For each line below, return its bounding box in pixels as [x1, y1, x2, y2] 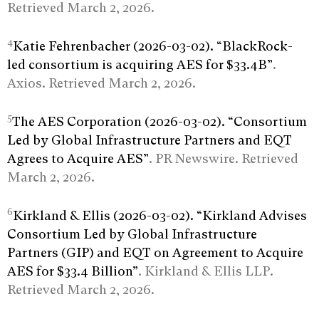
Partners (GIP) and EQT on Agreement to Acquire [7, 245, 303, 261]
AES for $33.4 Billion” [7, 263, 138, 279]
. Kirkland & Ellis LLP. [138, 263, 273, 279]
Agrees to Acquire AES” [7, 151, 149, 167]
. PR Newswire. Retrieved [149, 151, 298, 167]
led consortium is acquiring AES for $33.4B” [7, 57, 273, 73]
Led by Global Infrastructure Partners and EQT [7, 132, 292, 148]
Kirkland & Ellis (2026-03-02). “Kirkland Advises [13, 208, 307, 224]
